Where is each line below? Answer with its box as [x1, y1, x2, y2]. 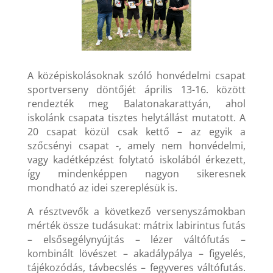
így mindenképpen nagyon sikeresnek [27, 167, 246, 181]
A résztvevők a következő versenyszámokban [27, 205, 246, 219]
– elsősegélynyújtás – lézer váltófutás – [27, 233, 246, 247]
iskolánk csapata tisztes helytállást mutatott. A [27, 111, 246, 125]
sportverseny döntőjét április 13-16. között [27, 83, 246, 97]
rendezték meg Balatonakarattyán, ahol [27, 97, 246, 111]
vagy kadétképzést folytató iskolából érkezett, [27, 153, 246, 167]
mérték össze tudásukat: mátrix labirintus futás [27, 219, 246, 233]
